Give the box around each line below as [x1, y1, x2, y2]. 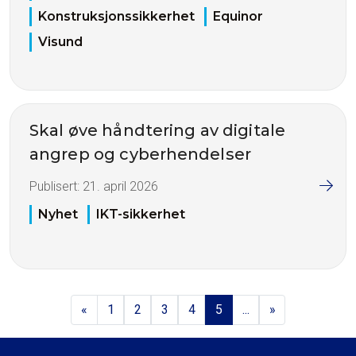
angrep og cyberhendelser [29, 145, 251, 164]
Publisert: [29, 179, 83, 195]
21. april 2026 [83, 179, 158, 195]
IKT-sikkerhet [96, 206, 185, 222]
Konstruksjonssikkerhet [38, 9, 195, 25]
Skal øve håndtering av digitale [29, 121, 285, 141]
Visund [38, 34, 83, 50]
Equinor [213, 9, 263, 25]
